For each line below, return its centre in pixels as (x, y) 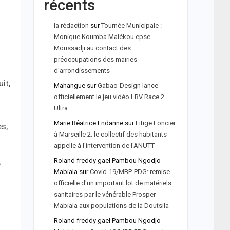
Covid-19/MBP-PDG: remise (130, 172)
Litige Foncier (155, 123)
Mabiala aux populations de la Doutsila (111, 206)
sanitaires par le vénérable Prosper (104, 194)
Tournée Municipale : (131, 25)
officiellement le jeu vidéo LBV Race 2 (109, 97)
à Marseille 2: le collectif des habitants (110, 134)
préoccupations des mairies (95, 59)
